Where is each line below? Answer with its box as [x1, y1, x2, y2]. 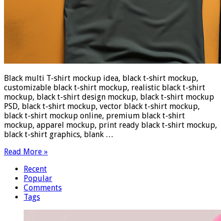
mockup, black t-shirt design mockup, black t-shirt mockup [4, 92, 214, 102]
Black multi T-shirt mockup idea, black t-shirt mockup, [4, 73, 198, 83]
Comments [24, 183, 62, 192]
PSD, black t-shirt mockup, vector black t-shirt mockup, [4, 101, 200, 111]
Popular [24, 173, 52, 183]
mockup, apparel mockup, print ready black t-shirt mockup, [4, 120, 217, 130]
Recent [24, 164, 47, 174]
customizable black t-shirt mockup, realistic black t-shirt [4, 82, 205, 92]
